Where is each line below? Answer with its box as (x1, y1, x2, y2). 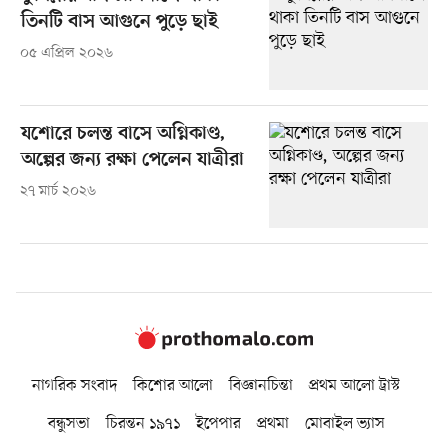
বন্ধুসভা (47, 412, 90, 435)
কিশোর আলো (133, 374, 213, 397)
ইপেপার (195, 412, 241, 435)
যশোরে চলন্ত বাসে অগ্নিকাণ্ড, (20, 123, 226, 147)
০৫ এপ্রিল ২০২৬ (19, 44, 113, 64)
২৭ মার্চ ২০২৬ (19, 182, 96, 202)
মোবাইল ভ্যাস (304, 412, 385, 435)
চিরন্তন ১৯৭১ (105, 412, 180, 435)
